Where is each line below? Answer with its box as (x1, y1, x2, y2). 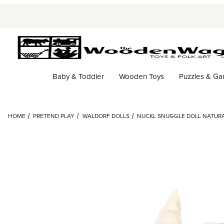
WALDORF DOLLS (82, 111, 129, 120)
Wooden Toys (118, 70, 164, 81)
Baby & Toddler (52, 70, 104, 81)
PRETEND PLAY (33, 111, 75, 120)
